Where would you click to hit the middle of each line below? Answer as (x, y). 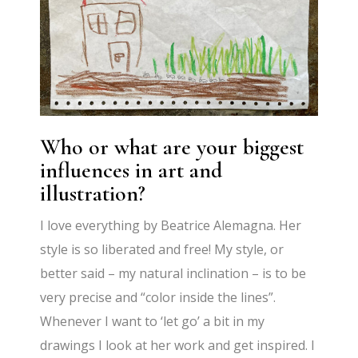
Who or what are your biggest (172, 147)
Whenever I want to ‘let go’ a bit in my (153, 322)
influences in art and (131, 171)
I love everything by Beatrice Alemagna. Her (171, 226)
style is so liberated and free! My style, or (162, 250)
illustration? (93, 194)
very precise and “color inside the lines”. (158, 298)
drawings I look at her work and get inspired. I (178, 346)
